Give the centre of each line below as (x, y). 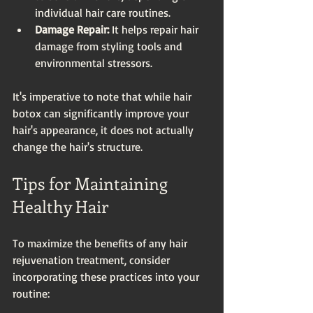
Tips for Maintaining (92, 183)
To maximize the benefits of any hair (101, 243)
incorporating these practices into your (107, 276)
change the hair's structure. (78, 146)
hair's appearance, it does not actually (104, 130)
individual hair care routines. (103, 12)
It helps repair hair (155, 29)
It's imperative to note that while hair (103, 96)
